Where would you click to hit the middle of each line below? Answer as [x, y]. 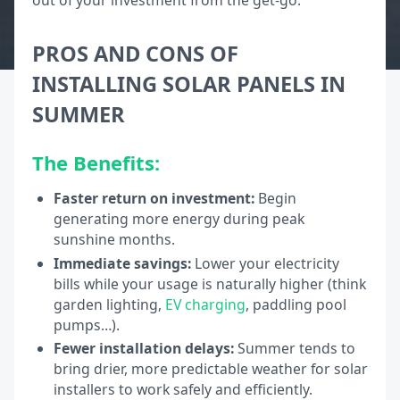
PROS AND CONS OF [136, 54]
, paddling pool [296, 304]
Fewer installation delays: [143, 349]
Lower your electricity [265, 263]
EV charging [205, 304]
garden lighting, [109, 304]
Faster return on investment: [154, 198]
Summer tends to [294, 349]
